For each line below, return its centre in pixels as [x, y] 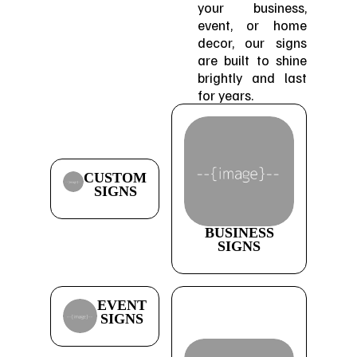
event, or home [252, 24]
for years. [225, 94]
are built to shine [252, 59]
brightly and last [252, 77]
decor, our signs [252, 42]
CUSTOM [116, 177]
